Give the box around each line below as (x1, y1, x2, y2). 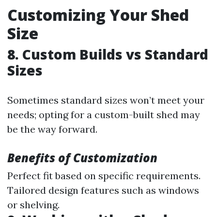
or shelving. (7, 199, 60, 211)
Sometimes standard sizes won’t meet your (7, 94, 204, 107)
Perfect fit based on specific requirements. (7, 170, 201, 182)
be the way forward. (7, 123, 97, 136)
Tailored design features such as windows (7, 184, 199, 197)
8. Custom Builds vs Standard (7, 45, 208, 64)
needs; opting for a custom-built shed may (7, 108, 200, 121)
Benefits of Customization (7, 150, 157, 166)
